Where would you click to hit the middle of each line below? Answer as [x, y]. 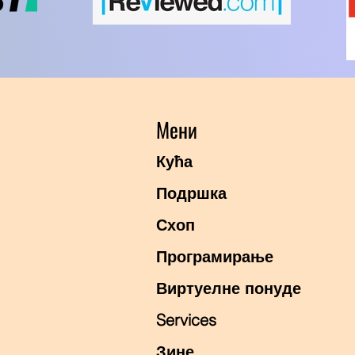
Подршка [192, 193]
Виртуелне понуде [229, 288]
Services [187, 320]
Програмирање [215, 256]
